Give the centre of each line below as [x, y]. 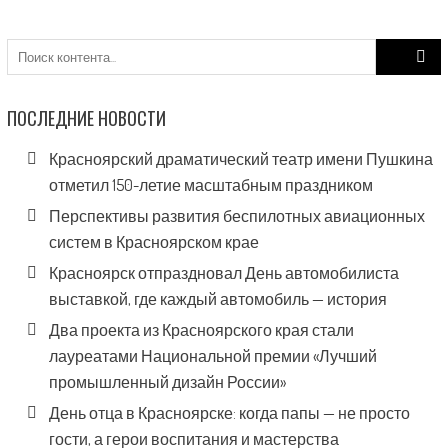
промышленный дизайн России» [167, 382]
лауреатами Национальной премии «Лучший [212, 356]
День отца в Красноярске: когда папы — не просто [229, 413]
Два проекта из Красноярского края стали [201, 330]
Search [396, 48]
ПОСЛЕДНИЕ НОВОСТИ [86, 118]
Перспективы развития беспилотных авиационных [236, 216]
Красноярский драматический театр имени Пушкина [240, 159]
